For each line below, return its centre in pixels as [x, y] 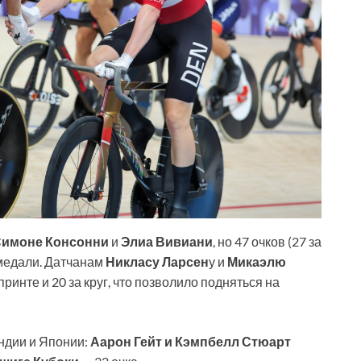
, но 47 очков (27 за [267, 241]
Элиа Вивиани [167, 241]
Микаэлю [257, 261]
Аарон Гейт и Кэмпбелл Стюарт [191, 341]
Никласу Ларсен [157, 261]
